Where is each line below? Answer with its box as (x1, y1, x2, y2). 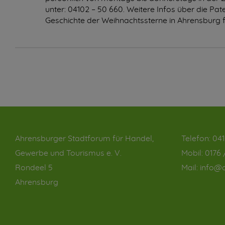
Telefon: (181, 135, 213, 143)
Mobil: (181, 149, 205, 157)
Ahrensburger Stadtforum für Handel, (15, 135, 154, 143)
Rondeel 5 (15, 164, 53, 172)
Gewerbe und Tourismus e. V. (15, 149, 122, 157)
